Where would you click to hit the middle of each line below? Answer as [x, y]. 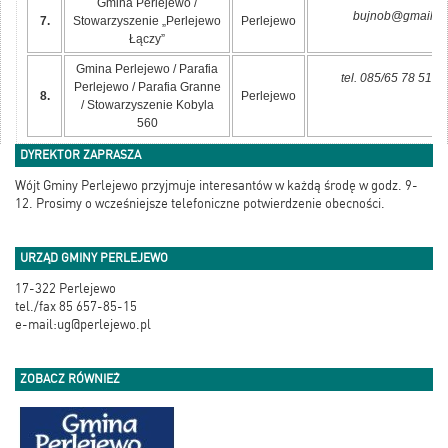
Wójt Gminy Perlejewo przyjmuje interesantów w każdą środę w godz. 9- [216, 186]
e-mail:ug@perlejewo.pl [84, 325]
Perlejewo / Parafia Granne [147, 87]
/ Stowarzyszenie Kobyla [147, 105]
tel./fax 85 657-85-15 [76, 307]
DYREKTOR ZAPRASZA [80, 155]
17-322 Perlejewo [65, 289]
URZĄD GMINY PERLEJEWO [94, 258]
